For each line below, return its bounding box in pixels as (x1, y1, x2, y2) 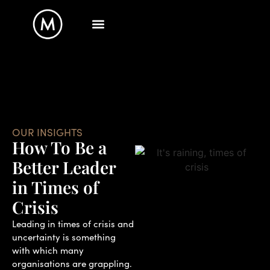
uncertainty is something (12, 230, 116, 243)
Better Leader (12, 155, 116, 178)
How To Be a (12, 136, 107, 159)
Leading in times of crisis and (12, 217, 134, 230)
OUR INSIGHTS (12, 125, 83, 139)
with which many (12, 243, 84, 256)
